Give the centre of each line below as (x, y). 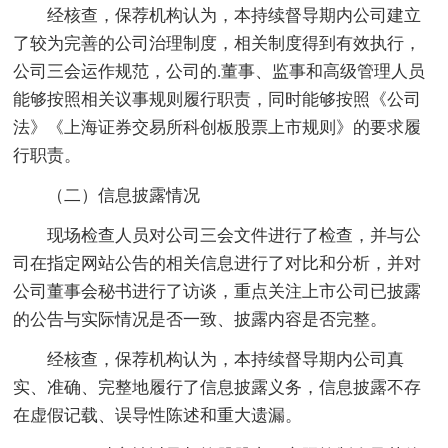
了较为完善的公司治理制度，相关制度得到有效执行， (217, 43)
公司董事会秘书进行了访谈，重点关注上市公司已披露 (217, 291)
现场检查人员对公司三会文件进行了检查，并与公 (217, 235)
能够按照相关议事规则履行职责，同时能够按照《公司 (217, 99)
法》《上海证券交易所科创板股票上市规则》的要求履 (217, 127)
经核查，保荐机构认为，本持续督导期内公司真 (209, 359)
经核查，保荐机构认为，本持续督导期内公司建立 (217, 15)
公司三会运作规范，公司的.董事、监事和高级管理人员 (219, 71)
